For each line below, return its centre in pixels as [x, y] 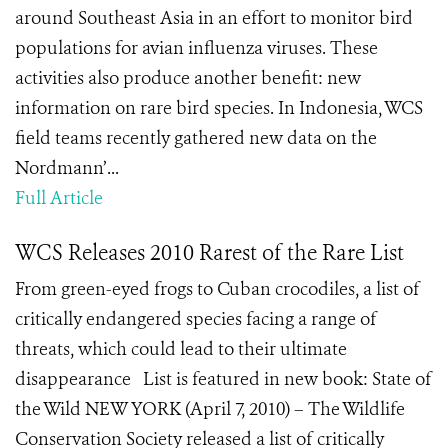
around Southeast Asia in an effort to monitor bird [214, 18]
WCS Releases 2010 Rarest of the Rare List [209, 253]
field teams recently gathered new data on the [196, 138]
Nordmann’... [67, 168]
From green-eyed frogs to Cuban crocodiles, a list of [217, 289]
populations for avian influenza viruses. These [196, 48]
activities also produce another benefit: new [188, 78]
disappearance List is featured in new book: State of [223, 379]
